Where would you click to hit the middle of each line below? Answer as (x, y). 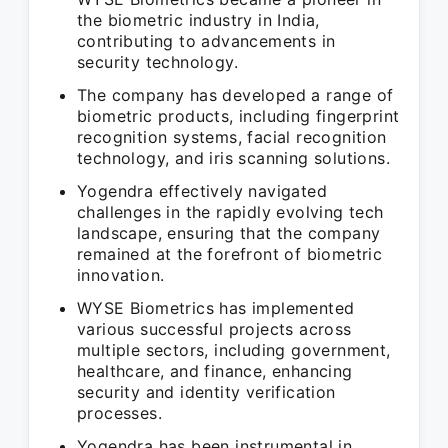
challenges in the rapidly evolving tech (230, 212)
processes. (120, 413)
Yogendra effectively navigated (202, 191)
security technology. (157, 62)
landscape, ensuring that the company (229, 233)
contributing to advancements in (206, 41)
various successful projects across (214, 329)
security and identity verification (206, 392)
